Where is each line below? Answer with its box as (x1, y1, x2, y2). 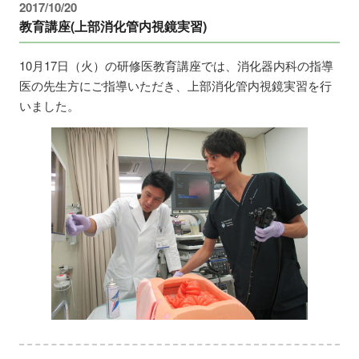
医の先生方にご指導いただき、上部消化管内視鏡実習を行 (19, 76, 333, 94)
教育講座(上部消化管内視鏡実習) (19, 16, 208, 35)
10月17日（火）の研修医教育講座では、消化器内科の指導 (19, 56, 334, 74)
